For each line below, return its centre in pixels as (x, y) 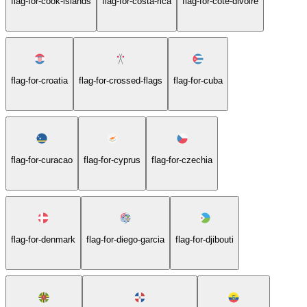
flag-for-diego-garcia (125, 239)
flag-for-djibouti (205, 239)
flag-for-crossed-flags (121, 80)
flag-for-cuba (198, 80)
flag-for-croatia (39, 80)
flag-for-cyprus (112, 160)
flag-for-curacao (42, 160)
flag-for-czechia (182, 160)
